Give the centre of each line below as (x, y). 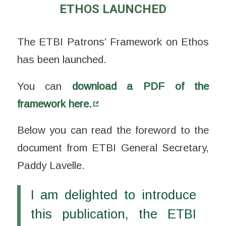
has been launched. (62, 59)
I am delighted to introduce (113, 194)
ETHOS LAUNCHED (113, 9)
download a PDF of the (140, 86)
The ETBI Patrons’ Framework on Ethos (113, 41)
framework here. (54, 103)
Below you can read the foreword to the (113, 130)
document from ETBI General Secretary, (113, 148)
